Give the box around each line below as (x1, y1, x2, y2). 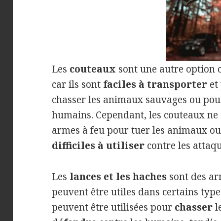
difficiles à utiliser (52, 139, 145, 152)
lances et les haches (70, 170, 167, 183)
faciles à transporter (103, 77, 208, 91)
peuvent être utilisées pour (52, 200, 175, 214)
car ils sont (52, 77, 104, 91)
